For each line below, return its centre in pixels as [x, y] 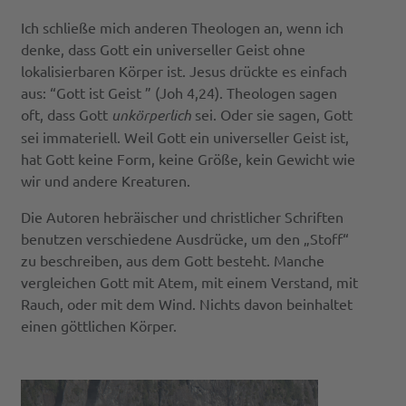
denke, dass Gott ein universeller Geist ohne [163, 48]
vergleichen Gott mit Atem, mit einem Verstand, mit [189, 281]
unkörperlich [151, 114]
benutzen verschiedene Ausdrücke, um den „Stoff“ [184, 238]
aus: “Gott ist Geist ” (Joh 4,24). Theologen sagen [179, 92]
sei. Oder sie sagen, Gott [271, 114]
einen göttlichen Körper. [98, 325]
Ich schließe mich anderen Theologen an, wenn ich [182, 27]
